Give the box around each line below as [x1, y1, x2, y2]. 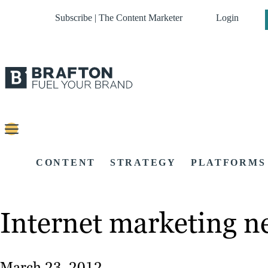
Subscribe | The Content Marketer [55, 13, 182, 23]
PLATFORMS [190, 157, 266, 168]
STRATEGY [110, 157, 176, 168]
